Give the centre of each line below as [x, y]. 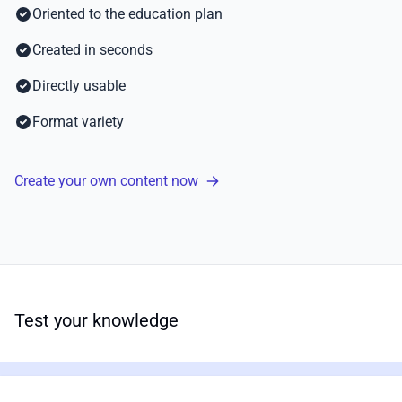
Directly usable [79, 85]
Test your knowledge [96, 320]
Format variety [78, 121]
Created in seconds [92, 49]
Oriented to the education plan [127, 13]
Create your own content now [106, 180]
